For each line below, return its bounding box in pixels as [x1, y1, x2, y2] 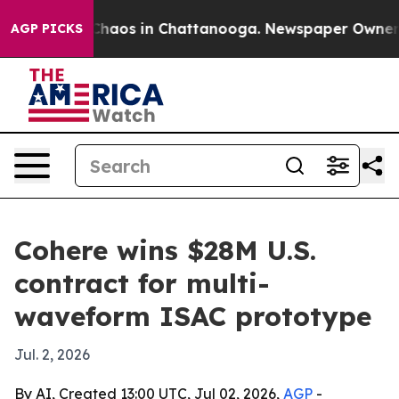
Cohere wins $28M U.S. [14, 233, 316, 267]
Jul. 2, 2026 [14, 346, 90, 363]
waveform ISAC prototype [14, 299, 371, 333]
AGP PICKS [11, 20, 83, 37]
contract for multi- [14, 266, 270, 300]
